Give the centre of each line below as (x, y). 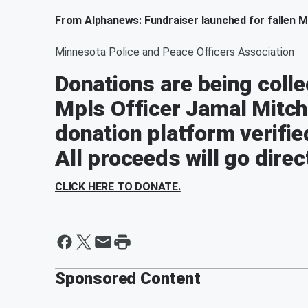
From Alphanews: (100, 20)
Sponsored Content (128, 278)
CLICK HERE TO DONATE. (118, 187)
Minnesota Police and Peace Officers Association (175, 52)
